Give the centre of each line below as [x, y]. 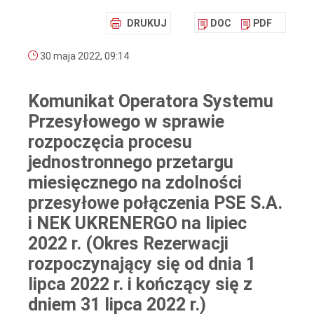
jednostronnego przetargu [131, 163]
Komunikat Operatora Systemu [151, 102]
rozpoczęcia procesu [110, 142]
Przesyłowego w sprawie [126, 122]
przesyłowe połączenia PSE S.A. [155, 203]
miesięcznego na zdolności [135, 183]
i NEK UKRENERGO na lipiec [137, 224]
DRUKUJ [147, 23]
